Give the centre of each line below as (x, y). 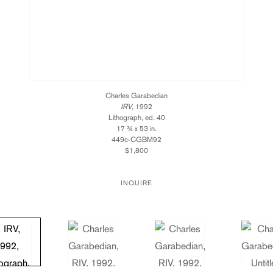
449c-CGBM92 (136, 140)
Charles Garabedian (136, 96)
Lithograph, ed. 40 (136, 118)
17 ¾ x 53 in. (136, 129)
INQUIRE (136, 183)
